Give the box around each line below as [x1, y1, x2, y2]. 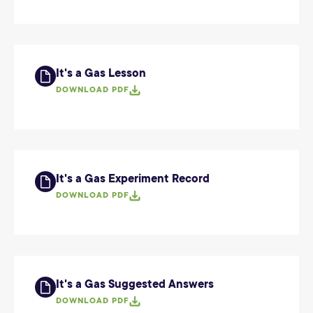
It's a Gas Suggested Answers [56, 278, 214, 291]
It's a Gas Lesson [56, 67, 146, 80]
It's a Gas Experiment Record [56, 173, 210, 185]
